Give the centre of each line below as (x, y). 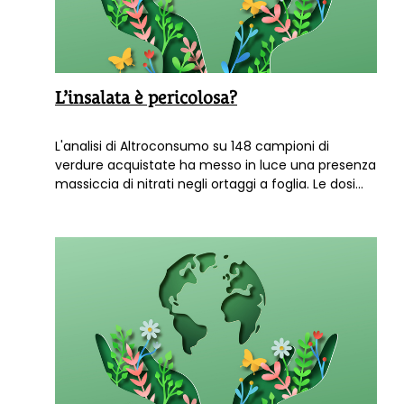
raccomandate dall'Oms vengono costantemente (215, 203)
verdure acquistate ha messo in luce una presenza (216, 165)
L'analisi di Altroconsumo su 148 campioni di (192, 147)
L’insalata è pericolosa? (146, 98)
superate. (85, 222)
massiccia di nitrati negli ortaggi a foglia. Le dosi (205, 184)
